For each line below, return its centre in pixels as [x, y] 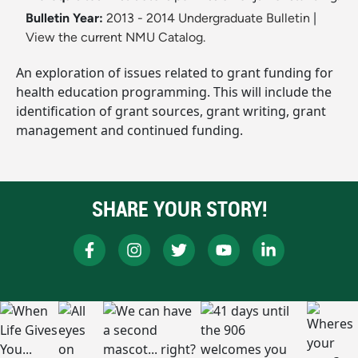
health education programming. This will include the [174, 92]
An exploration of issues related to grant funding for [175, 73]
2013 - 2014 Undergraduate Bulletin [208, 18]
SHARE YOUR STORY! [179, 209]
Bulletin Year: [64, 18]
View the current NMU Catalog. [115, 38]
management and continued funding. [129, 131]
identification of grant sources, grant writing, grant [171, 111]
